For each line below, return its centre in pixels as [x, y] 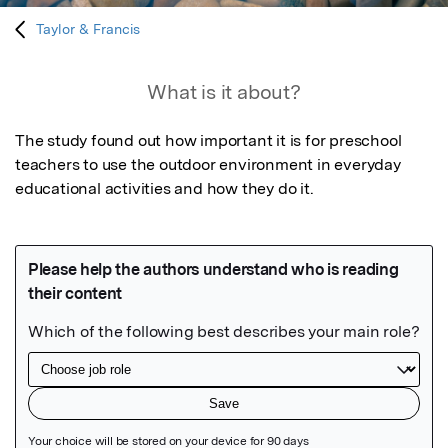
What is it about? [224, 92]
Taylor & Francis [88, 29]
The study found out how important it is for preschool [208, 141]
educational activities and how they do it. [164, 189]
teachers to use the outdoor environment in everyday [208, 165]
